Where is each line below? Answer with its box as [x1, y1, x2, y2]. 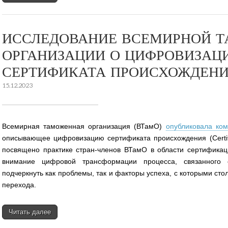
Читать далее [9, 208, 51, 216]
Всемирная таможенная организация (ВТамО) [2, 122, 166, 130]
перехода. [2, 180, 36, 189]
